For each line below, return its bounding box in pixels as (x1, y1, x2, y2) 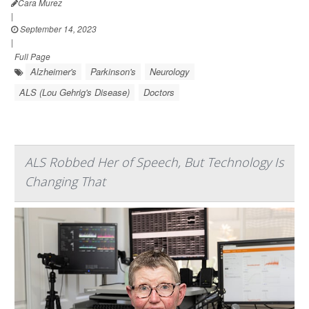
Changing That (25, 173, 106, 190)
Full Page (14, 50, 50, 63)
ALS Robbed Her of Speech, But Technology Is (25, 154, 283, 171)
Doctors (143, 86, 175, 99)
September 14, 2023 (18, 23, 97, 35)
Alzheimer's (30, 65, 77, 79)
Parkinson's (90, 65, 136, 79)
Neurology (150, 65, 190, 79)
